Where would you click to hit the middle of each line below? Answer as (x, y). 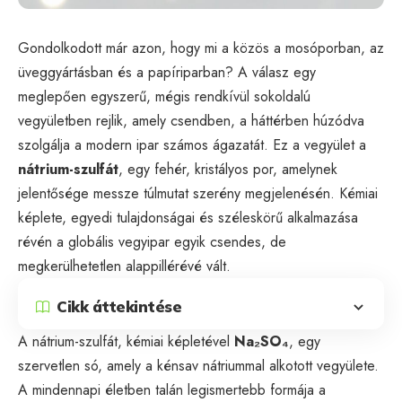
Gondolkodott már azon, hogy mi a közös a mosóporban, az (201, 48)
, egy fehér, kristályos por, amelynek (228, 169)
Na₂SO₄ (262, 341)
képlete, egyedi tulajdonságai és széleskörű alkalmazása (188, 217)
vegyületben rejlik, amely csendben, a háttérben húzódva (191, 120)
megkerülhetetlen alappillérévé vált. (124, 266)
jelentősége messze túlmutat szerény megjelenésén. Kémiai (198, 193)
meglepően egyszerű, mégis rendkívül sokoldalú (164, 96)
